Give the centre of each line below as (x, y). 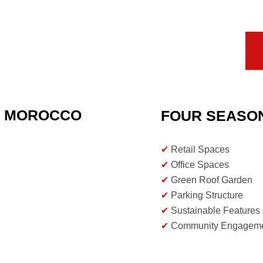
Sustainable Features (215, 211)
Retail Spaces (199, 150)
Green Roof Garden (211, 180)
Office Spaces (199, 165)
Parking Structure (206, 195)
